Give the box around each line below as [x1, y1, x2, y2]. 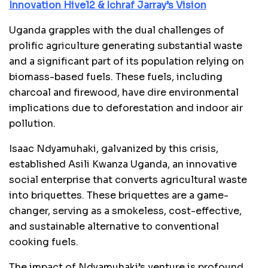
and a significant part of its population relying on [9, 54, 244, 68]
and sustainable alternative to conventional [9, 220, 219, 233]
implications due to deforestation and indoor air [9, 101, 243, 114]
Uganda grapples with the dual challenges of [9, 23, 224, 36]
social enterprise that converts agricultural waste [9, 173, 247, 186]
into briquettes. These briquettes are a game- [9, 188, 229, 202]
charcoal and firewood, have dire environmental [9, 86, 239, 99]
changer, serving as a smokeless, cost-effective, [9, 204, 242, 217]
